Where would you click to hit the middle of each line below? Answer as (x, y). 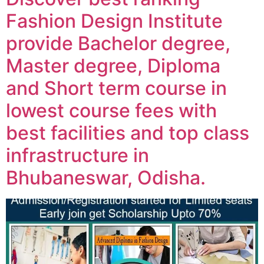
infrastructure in (77, 155)
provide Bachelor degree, (118, 43)
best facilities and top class (128, 133)
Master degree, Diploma (113, 66)
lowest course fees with (111, 110)
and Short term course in (116, 88)
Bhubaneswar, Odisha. (106, 178)
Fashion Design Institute (114, 21)
